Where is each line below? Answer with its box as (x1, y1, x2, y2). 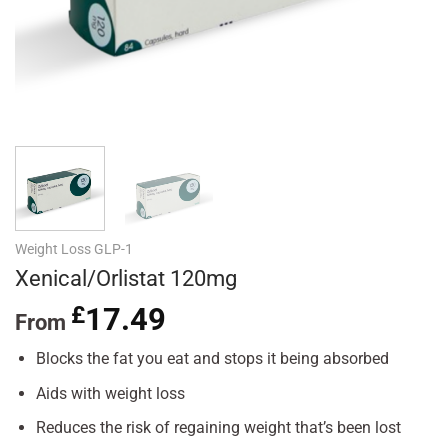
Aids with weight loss (35, 383, 185, 403)
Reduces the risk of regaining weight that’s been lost (35, 418, 401, 438)
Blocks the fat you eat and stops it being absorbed (35, 349, 389, 369)
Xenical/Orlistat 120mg (15, 264, 237, 291)
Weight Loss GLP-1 (15, 240, 133, 257)
